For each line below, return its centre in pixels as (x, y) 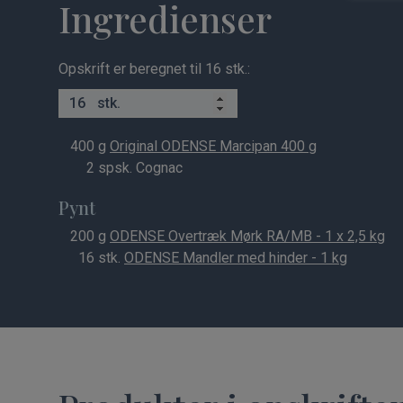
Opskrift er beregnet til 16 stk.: (154, 69)
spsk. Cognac (139, 168)
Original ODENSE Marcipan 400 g (213, 146)
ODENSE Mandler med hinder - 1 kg (236, 258)
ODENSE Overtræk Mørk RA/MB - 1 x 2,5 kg (247, 236)
